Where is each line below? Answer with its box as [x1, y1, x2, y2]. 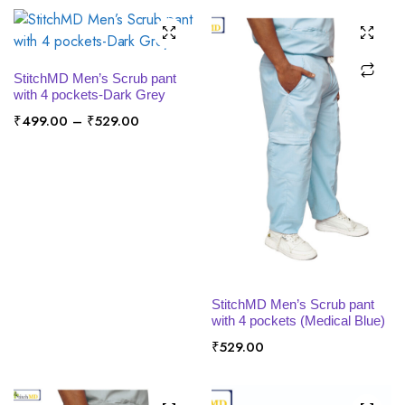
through [137, 168, 185, 189]
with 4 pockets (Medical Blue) [212, 313, 385, 328]
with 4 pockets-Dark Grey [14, 86, 165, 102]
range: [137, 128, 178, 149]
